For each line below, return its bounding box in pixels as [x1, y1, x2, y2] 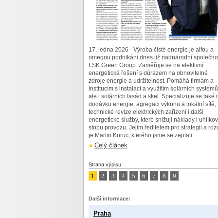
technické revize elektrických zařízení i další [89, 109, 203, 115]
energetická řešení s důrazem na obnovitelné [89, 70, 208, 76]
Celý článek [94, 142, 127, 149]
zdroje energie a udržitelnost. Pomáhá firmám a [89, 77, 214, 84]
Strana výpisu [89, 162, 121, 167]
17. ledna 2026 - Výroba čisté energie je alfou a [89, 46, 214, 53]
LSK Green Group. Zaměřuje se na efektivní [89, 62, 203, 69]
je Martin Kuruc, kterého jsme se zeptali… [89, 132, 198, 139]
